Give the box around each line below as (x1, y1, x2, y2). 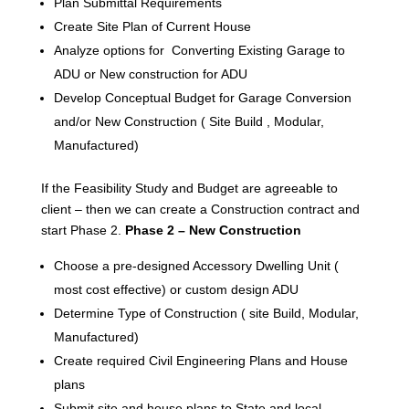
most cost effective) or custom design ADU (53, 281, 306, 297)
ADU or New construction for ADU (53, 66, 247, 81)
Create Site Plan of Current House (53, 18, 251, 34)
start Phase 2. (40, 222, 125, 237)
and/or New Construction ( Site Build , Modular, (53, 113, 324, 129)
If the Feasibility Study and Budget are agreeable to (40, 180, 338, 195)
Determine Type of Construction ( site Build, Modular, (53, 305, 359, 320)
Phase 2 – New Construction (124, 222, 301, 237)
